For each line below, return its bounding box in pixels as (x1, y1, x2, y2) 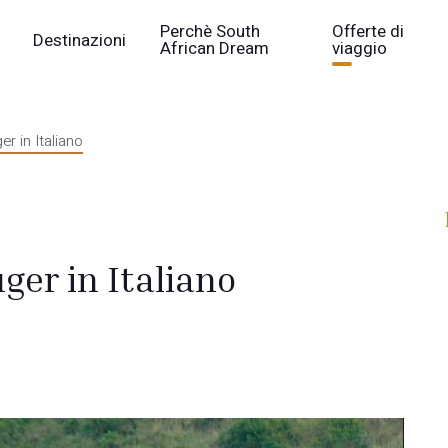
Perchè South (160, 19, 261, 44)
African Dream (160, 36, 270, 61)
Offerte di (332, 19, 405, 44)
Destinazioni (33, 27, 127, 53)
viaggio (332, 36, 388, 61)
